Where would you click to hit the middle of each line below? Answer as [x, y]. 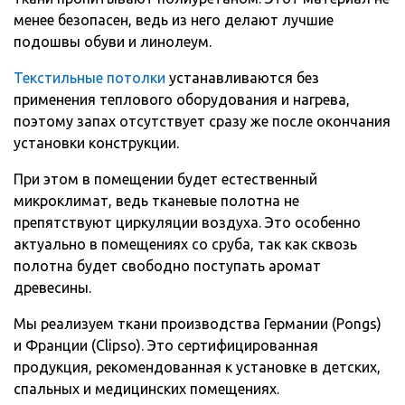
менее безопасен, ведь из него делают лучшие [174, 20]
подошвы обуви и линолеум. [113, 42]
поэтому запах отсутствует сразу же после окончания [202, 122]
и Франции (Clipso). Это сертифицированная [166, 346]
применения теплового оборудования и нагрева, [182, 100]
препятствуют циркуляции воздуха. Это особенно [187, 223]
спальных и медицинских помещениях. [146, 389]
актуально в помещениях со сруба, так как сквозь [185, 245]
